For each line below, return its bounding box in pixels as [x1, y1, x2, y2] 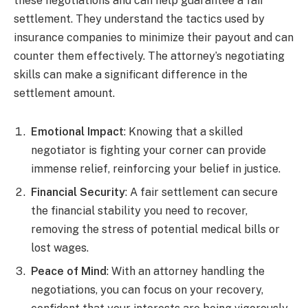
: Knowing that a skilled [124, 124, 243, 138]
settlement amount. [14, 86, 115, 100]
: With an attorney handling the [107, 264, 265, 278]
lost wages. [31, 241, 89, 254]
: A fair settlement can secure [125, 185, 278, 199]
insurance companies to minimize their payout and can [14, 30, 294, 44]
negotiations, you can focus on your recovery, [31, 283, 263, 296]
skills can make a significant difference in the [14, 67, 247, 81]
